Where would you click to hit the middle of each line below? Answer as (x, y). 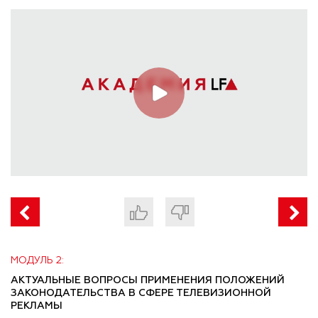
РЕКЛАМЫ (37, 306)
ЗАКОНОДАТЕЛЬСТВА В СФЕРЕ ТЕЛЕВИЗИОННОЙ (141, 294)
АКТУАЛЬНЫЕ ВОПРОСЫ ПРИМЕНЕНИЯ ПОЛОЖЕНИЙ (148, 281)
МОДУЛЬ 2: (37, 261)
